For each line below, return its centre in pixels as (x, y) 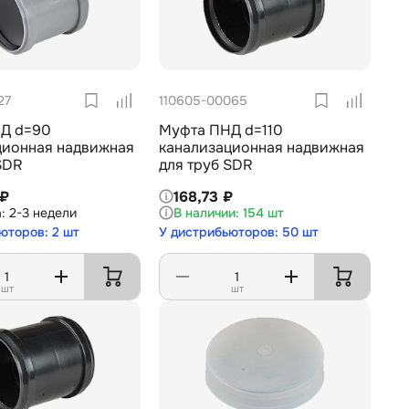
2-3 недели (43, 212)
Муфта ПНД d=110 (221, 131)
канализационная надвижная (262, 148)
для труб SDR (206, 165)
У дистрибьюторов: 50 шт (239, 231)
